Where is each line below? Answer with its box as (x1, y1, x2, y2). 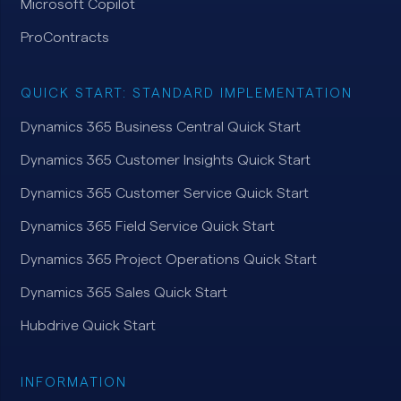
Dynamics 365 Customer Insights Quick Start (20, 153, 311, 168)
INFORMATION (20, 375, 127, 389)
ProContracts (20, 30, 109, 45)
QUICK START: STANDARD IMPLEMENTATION (20, 87, 353, 101)
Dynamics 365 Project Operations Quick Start (20, 252, 317, 268)
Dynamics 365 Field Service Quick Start (20, 219, 275, 235)
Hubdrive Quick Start (20, 319, 156, 334)
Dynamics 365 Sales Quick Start (20, 286, 227, 301)
